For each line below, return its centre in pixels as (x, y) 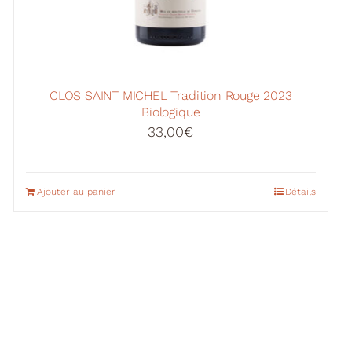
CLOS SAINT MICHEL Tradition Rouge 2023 (170, 96)
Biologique (171, 112)
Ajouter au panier (76, 192)
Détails (300, 192)
